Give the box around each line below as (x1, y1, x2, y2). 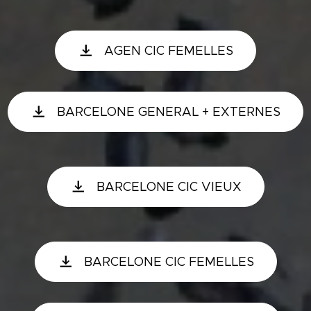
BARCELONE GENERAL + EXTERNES (57, 104, 280, 119)
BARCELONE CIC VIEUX (96, 179, 242, 194)
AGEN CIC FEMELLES (104, 43, 233, 58)
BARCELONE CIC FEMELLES (83, 254, 254, 269)
